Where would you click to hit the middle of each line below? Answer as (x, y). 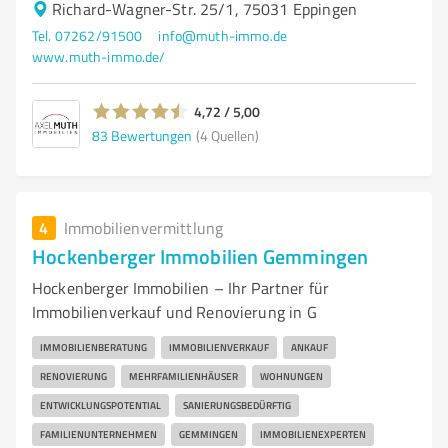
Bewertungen (151, 135)
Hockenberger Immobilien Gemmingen (200, 256)
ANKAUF (309, 347)
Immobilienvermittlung (144, 228)
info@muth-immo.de (222, 35)
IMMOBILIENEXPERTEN (313, 434)
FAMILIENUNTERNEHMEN (98, 434)
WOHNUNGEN (291, 376)
